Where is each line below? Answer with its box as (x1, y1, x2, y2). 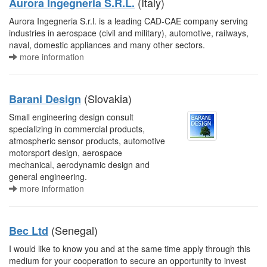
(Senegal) (48, 222, 98, 238)
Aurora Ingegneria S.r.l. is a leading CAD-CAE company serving (9, 15, 248, 27)
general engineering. (9, 170, 87, 182)
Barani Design (9, 91, 81, 107)
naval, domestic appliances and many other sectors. (9, 39, 205, 51)
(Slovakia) (81, 91, 132, 106)
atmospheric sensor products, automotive (9, 135, 165, 147)
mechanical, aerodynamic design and (9, 159, 150, 170)
